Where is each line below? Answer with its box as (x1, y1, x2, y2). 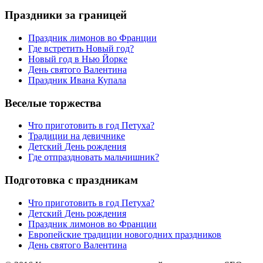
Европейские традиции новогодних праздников (28, 229, 221, 240)
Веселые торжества (5, 96, 102, 109)
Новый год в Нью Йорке (28, 53, 127, 64)
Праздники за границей (5, 9, 127, 22)
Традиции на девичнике (28, 131, 125, 141)
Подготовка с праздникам (5, 173, 138, 186)
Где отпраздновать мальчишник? (28, 152, 159, 163)
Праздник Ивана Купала (28, 75, 126, 85)
